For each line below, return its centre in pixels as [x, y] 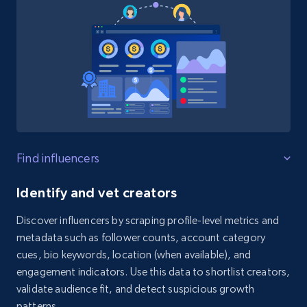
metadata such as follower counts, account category [141, 237]
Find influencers [58, 158]
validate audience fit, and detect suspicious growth [136, 288]
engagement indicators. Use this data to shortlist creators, [153, 271]
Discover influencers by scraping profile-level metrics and [148, 220]
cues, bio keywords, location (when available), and [134, 254]
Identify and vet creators [97, 192]
